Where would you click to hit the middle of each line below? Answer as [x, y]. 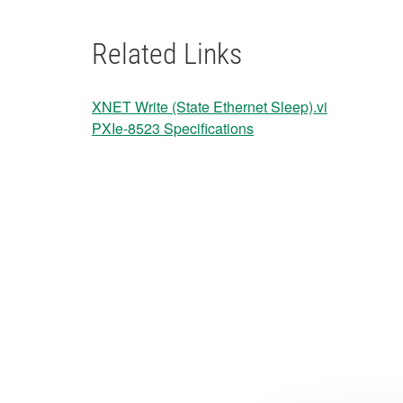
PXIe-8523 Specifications [173, 128]
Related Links [167, 54]
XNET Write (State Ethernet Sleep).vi [210, 107]
